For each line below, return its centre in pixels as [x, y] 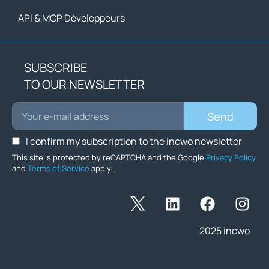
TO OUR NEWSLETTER [84, 84]
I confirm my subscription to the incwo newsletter [134, 141]
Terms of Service [59, 168]
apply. [101, 168]
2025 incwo [225, 231]
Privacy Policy [231, 158]
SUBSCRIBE [56, 67]
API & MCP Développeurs [71, 18]
